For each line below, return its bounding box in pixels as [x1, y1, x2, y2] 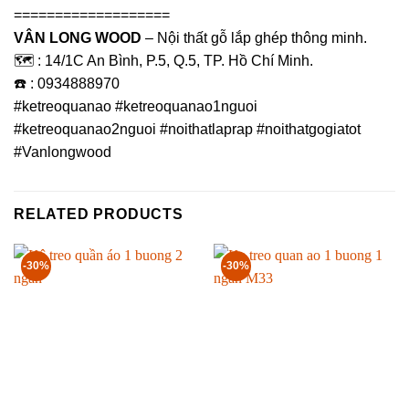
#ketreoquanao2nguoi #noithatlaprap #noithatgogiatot [14, 121, 361, 138]
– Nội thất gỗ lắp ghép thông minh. [142, 30, 367, 47]
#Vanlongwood [14, 144, 111, 161]
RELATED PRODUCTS [14, 206, 184, 223]
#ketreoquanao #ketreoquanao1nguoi [14, 99, 257, 115]
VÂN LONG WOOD [14, 30, 142, 47]
